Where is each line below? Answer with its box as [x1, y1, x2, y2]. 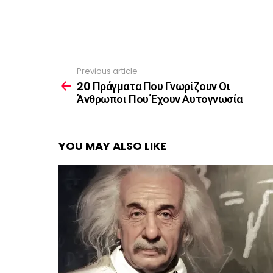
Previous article [77, 65, 138, 77]
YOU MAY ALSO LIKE [58, 138, 166, 154]
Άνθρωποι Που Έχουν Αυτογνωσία [77, 91, 243, 107]
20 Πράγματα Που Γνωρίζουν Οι [77, 79, 230, 94]
